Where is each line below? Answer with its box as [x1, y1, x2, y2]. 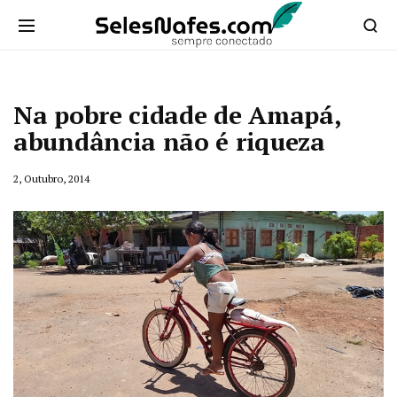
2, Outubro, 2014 [13, 172, 90, 185]
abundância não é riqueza [13, 125, 325, 158]
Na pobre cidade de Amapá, [13, 98, 341, 131]
